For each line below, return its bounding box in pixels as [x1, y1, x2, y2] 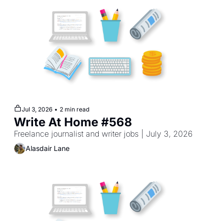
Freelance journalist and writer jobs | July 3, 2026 [14, 128, 192, 139]
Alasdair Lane [26, 144, 70, 153]
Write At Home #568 [14, 114, 132, 129]
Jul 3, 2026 [22, 105, 52, 113]
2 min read [60, 105, 89, 113]
